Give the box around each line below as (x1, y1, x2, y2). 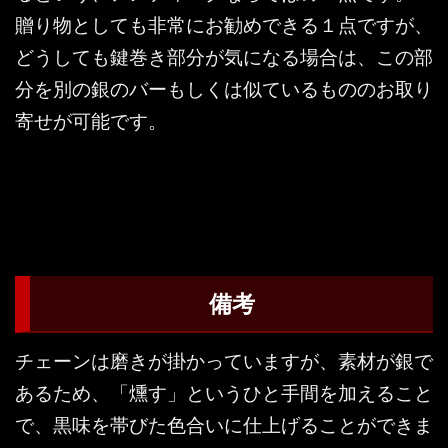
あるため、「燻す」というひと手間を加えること (15, 378, 433, 406)
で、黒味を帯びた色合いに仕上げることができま (15, 410, 433, 438)
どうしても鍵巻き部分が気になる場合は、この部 (15, 43, 433, 71)
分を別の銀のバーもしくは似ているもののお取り (15, 75, 433, 103)
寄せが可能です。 (15, 107, 167, 135)
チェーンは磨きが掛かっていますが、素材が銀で (15, 346, 433, 374)
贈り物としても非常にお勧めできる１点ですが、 (15, 11, 433, 39)
